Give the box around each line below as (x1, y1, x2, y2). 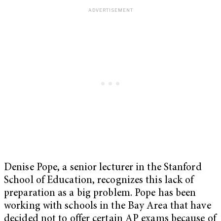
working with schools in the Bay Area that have (4, 201, 211, 212)
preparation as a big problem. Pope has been (4, 188, 196, 199)
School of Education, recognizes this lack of (4, 175, 194, 186)
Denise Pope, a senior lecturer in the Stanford (4, 162, 202, 173)
